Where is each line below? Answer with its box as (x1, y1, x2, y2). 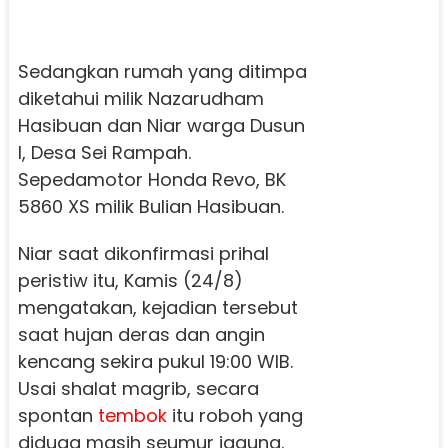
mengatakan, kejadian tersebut (17, 294, 298, 320)
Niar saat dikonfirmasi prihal (17, 240, 269, 266)
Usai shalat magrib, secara (17, 375, 259, 401)
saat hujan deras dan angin (17, 321, 265, 347)
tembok (97, 402, 167, 428)
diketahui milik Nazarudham (17, 85, 264, 111)
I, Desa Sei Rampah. (17, 139, 191, 165)
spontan (17, 402, 98, 428)
